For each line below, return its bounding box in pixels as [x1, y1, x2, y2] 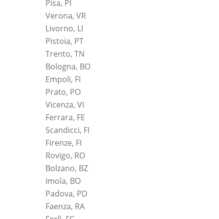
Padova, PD [45, 188, 88, 199]
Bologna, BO [45, 61, 90, 72]
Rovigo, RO [45, 150, 85, 161]
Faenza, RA [45, 201, 85, 212]
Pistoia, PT [45, 36, 84, 47]
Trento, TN [45, 48, 85, 60]
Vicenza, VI [45, 99, 84, 110]
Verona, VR [45, 10, 86, 22]
